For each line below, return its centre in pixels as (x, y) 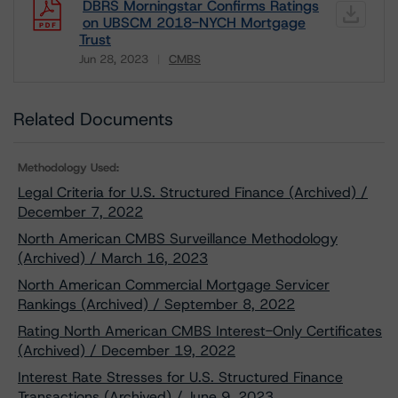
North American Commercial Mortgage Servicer (174, 285)
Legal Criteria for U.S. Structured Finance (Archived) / (193, 192)
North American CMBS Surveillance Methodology (178, 239)
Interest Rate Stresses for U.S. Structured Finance (180, 377)
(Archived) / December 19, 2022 (127, 350)
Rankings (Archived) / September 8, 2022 (156, 304)
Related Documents (93, 119)
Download (110, 72)
